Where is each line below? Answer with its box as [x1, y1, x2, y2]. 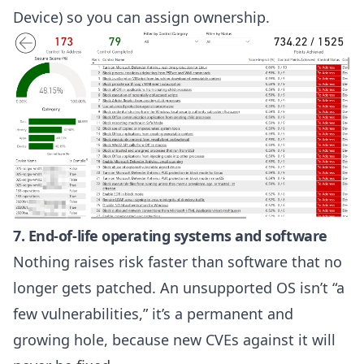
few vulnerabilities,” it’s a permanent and [13, 304, 293, 324]
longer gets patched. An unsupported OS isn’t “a [13, 278, 344, 298]
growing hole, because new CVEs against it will [13, 330, 336, 350]
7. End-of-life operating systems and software [13, 226, 327, 246]
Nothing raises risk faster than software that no [13, 252, 342, 272]
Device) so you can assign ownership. [13, 6, 270, 27]
